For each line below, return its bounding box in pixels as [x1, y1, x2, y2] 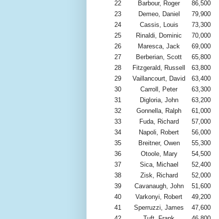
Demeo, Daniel [138, 10, 180, 18]
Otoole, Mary [140, 150, 177, 158]
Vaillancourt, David [132, 75, 185, 83]
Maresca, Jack [138, 43, 180, 50]
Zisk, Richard [140, 172, 178, 179]
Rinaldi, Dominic [136, 32, 182, 40]
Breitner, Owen [138, 139, 180, 147]
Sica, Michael [139, 161, 178, 169]
